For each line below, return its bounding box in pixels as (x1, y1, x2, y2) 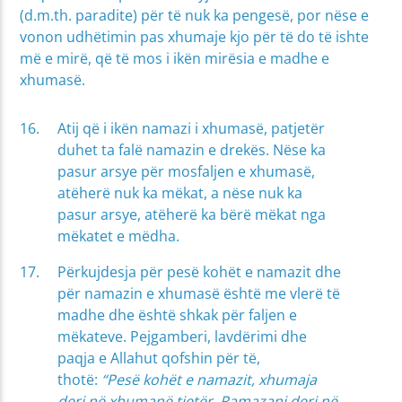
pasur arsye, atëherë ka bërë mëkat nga (57, 205, 327, 225)
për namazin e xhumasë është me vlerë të (57, 284, 341, 304)
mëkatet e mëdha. (57, 226, 180, 247)
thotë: (57, 370, 102, 390)
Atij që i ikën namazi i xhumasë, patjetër (57, 118, 326, 139)
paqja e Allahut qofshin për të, (57, 348, 261, 369)
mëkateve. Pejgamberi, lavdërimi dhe (57, 327, 308, 347)
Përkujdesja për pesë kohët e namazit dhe (57, 262, 342, 283)
